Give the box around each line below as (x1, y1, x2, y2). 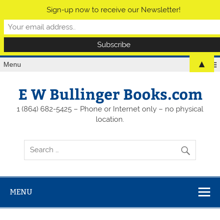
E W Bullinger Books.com (18, 83, 202, 104)
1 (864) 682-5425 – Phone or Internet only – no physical (17, 105, 203, 114)
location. (96, 115, 124, 124)
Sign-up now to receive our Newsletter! (47, 5, 181, 15)
